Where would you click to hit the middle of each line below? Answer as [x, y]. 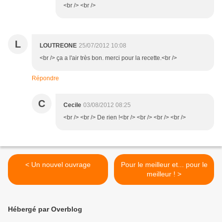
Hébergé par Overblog [45, 209]
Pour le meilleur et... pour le [164, 165]
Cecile [72, 105]
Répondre [45, 79]
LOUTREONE [58, 46]
